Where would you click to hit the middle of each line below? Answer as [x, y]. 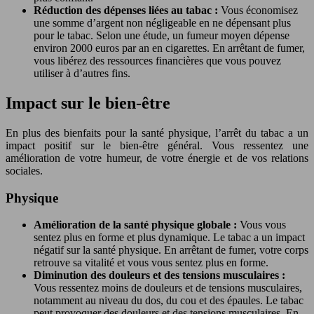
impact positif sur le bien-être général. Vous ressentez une [157, 145]
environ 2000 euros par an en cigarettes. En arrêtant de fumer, [169, 48]
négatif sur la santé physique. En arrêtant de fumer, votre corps [171, 250]
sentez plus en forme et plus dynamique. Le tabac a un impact [169, 238]
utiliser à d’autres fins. [82, 73]
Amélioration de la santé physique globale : [137, 225]
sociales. [24, 170]
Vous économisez [259, 10]
